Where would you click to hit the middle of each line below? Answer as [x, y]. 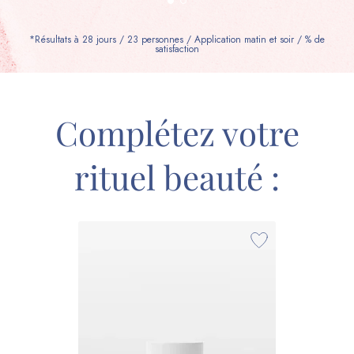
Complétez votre [177, 133]
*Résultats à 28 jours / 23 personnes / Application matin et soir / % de [177, 40]
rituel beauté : [177, 177]
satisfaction [177, 49]
